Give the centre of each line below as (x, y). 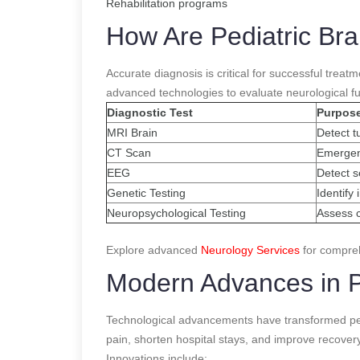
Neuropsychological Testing (176, 213)
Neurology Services (250, 250)
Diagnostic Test (150, 112)
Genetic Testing (146, 192)
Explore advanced (153, 250)
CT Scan (129, 152)
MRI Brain (132, 132)
